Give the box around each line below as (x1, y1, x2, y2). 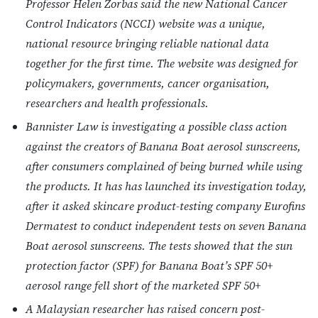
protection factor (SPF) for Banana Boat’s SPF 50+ (26, 257, 273, 273)
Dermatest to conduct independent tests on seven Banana (26, 217, 307, 234)
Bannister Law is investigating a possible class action (26, 118, 287, 134)
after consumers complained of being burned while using (26, 158, 302, 174)
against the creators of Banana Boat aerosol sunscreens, (26, 138, 301, 154)
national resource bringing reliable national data (26, 35, 269, 52)
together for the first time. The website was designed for (26, 55, 298, 72)
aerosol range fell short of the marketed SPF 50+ (26, 277, 261, 293)
